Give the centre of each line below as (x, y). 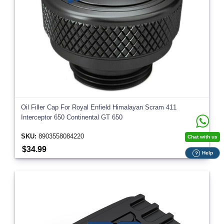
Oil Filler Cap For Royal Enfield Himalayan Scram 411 (99, 107)
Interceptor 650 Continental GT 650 (72, 117)
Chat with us (202, 137)
